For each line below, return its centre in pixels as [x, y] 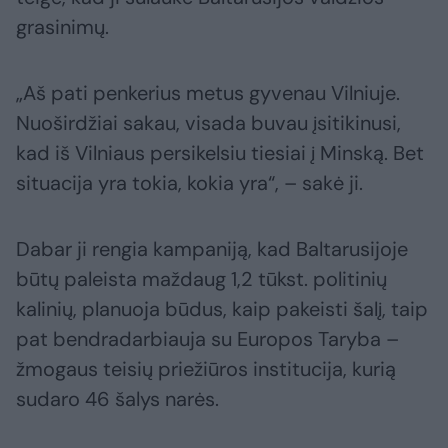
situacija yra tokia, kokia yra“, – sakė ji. [189, 183]
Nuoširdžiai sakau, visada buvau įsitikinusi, [208, 123]
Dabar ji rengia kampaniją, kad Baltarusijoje [212, 249]
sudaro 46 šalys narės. [117, 399]
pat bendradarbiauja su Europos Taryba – [207, 339]
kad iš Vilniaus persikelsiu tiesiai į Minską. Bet [220, 153]
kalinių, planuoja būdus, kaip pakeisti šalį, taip [222, 309]
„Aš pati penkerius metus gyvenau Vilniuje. [208, 93]
